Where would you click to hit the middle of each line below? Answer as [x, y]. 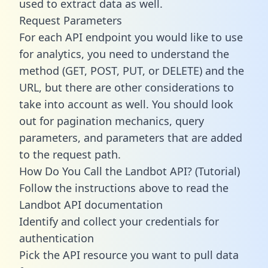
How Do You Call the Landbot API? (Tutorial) [130, 171]
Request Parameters [71, 20]
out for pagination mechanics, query [112, 121]
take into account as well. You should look [126, 104]
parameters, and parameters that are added [131, 137]
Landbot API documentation [91, 204]
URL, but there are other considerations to [127, 87]
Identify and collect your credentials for [119, 221]
